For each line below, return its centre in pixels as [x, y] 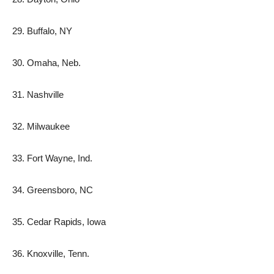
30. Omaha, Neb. [46, 63]
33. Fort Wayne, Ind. [52, 158]
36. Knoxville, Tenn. [51, 254]
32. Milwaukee [41, 126]
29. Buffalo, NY [42, 31]
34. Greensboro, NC [53, 190]
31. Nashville [38, 94]
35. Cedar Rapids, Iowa [59, 222]
